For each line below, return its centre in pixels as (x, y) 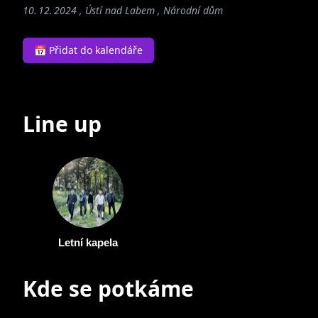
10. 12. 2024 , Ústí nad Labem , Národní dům (123, 10)
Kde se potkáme (108, 288)
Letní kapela (88, 242)
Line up (62, 124)
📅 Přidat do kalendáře (88, 50)
